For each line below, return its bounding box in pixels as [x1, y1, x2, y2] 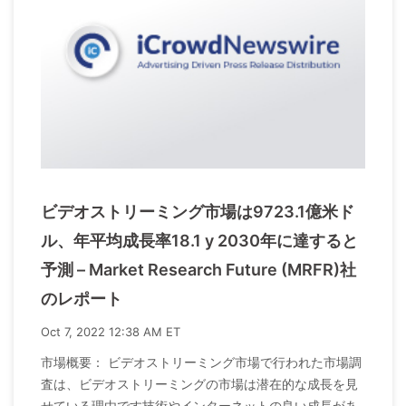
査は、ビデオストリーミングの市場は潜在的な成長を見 [41, 375, 358, 391]
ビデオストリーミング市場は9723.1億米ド [41, 201, 354, 221]
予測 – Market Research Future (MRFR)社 [41, 259, 356, 279]
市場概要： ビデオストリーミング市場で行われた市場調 [41, 353, 362, 370]
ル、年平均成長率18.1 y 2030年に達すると [41, 230, 358, 250]
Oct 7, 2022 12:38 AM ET [41, 324, 180, 339]
